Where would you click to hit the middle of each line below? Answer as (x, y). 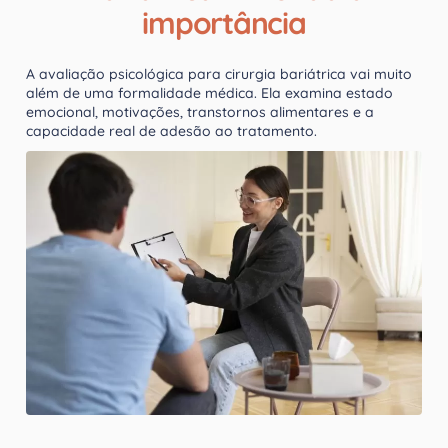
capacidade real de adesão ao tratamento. (171, 130)
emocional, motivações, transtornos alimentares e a (200, 111)
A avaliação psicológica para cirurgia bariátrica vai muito (219, 73)
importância (224, 22)
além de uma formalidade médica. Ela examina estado (209, 92)
